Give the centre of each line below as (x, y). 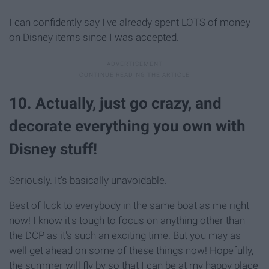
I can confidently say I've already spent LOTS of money (130, 22)
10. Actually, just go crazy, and (115, 103)
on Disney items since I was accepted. (94, 37)
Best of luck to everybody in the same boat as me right (129, 205)
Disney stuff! (53, 149)
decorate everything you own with (127, 126)
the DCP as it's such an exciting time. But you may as (125, 235)
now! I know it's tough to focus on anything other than (127, 220)
